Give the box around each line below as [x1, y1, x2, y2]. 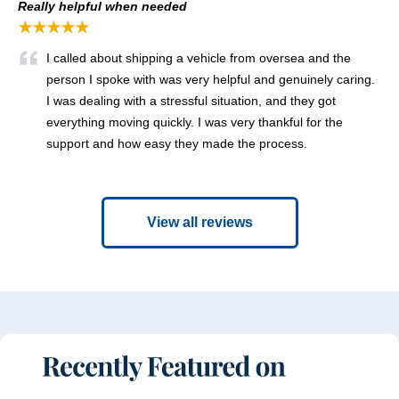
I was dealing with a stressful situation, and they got [46, 94, 336, 109]
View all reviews [146, 215, 253, 231]
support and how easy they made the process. [46, 136, 311, 151]
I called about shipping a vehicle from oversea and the [46, 51, 351, 66]
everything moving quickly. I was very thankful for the [46, 115, 343, 130]
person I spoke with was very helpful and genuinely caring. [46, 72, 375, 87]
